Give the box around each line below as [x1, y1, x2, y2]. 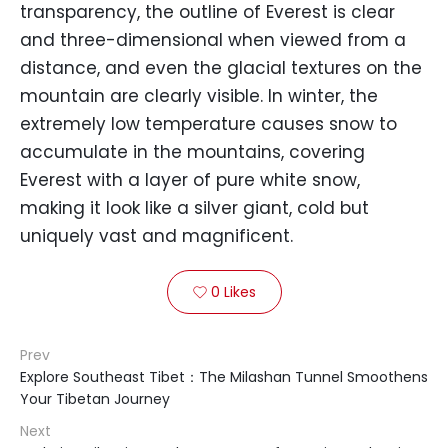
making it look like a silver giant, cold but [20, 196, 369, 221]
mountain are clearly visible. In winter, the [20, 84, 378, 109]
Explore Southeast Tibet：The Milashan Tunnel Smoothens [20, 367, 428, 388]
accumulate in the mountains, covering [20, 140, 365, 165]
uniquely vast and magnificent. [20, 224, 293, 249]
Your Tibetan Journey [20, 389, 170, 410]
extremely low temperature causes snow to [20, 112, 397, 137]
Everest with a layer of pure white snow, [20, 168, 360, 193]
